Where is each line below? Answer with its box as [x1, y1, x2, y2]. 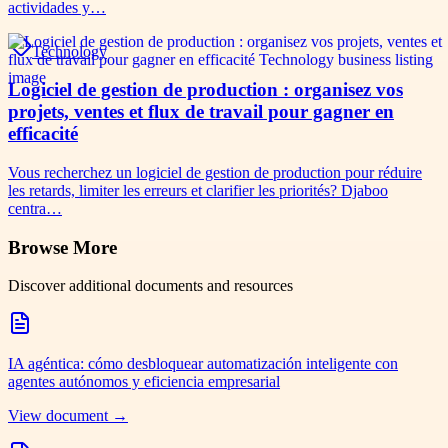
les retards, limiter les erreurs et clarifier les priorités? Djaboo [8, 182, 388, 199]
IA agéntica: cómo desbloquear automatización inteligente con [8, 355, 398, 373]
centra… [8, 200, 62, 217]
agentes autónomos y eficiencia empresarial [8, 373, 280, 391]
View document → [8, 407, 128, 425]
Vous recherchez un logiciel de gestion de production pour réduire [8, 164, 422, 181]
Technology [32, 42, 107, 60]
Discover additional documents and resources [8, 277, 293, 295]
